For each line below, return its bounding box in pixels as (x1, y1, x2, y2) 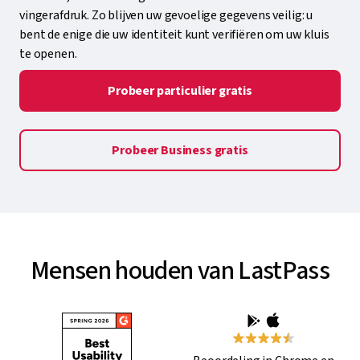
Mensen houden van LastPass (30, 252, 330, 289)
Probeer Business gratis (112, 141, 248, 159)
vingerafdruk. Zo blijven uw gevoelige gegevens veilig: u (19, 6, 313, 24)
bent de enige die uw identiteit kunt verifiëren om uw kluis (19, 25, 329, 43)
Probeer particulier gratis (108, 81, 252, 100)
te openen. (19, 44, 77, 63)
